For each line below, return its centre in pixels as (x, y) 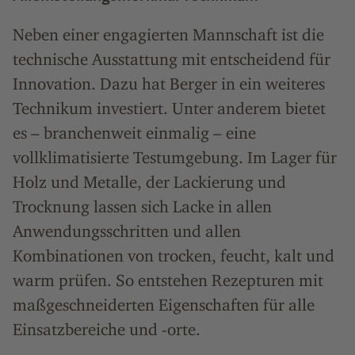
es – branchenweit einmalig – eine (134, 133)
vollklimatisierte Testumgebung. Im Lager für (175, 158)
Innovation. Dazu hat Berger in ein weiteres (169, 84)
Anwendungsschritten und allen (127, 231)
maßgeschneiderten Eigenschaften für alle (164, 305)
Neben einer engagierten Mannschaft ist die (168, 35)
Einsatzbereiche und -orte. (107, 330)
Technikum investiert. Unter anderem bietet (169, 109)
